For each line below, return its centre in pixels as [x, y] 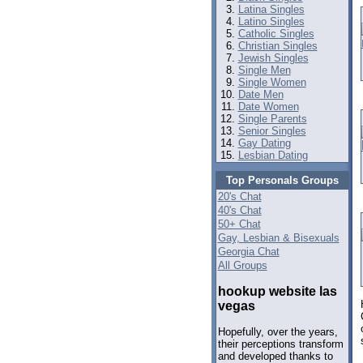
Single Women [272, 82]
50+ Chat [239, 224]
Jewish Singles [273, 58]
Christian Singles [278, 46]
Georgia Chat [248, 252]
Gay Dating [264, 143]
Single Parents [272, 119]
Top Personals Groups [282, 180]
